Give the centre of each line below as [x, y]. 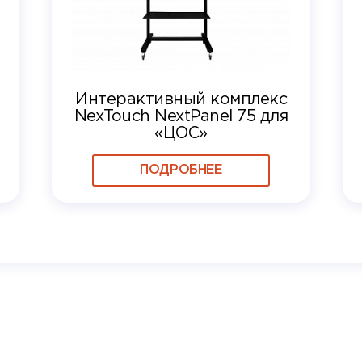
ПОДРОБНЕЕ [181, 170]
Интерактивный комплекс [181, 99]
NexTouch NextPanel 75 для [181, 116]
